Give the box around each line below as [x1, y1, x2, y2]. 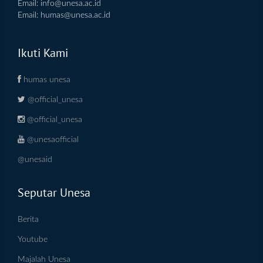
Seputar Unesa [18, 184, 90, 200]
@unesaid [18, 155, 52, 164]
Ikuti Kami [18, 45, 68, 60]
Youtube [18, 235, 48, 244]
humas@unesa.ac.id [41, 11, 110, 19]
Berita [18, 215, 39, 224]
